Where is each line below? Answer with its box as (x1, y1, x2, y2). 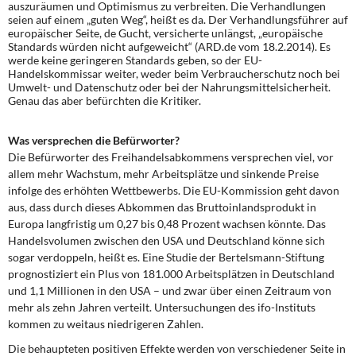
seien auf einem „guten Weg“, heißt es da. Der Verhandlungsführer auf (8, 13, 348, 26)
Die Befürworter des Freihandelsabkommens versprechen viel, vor (8, 150, 334, 164)
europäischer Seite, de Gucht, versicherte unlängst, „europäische (8, 26, 323, 40)
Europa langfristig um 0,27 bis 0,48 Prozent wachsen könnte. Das (8, 217, 326, 230)
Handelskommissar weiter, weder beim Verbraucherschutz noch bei (8, 67, 340, 80)
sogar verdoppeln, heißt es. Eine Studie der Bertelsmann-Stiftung (8, 250, 324, 264)
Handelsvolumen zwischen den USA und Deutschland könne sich (8, 234, 325, 247)
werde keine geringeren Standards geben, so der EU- (8, 53, 262, 67)
